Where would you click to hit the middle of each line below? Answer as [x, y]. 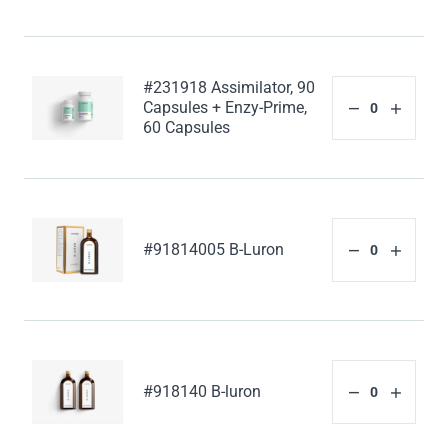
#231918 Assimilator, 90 [229, 87]
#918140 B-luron [202, 391]
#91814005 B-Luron [214, 249]
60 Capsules [187, 127]
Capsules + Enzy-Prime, [225, 107]
